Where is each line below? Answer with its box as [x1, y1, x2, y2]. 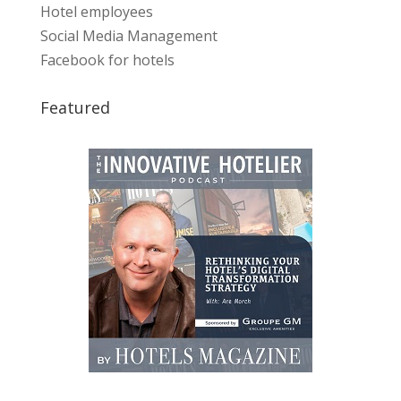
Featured [39, 97, 110, 119]
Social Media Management [39, 26, 218, 47]
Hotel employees [39, 2, 153, 22]
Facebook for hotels [39, 50, 175, 71]
